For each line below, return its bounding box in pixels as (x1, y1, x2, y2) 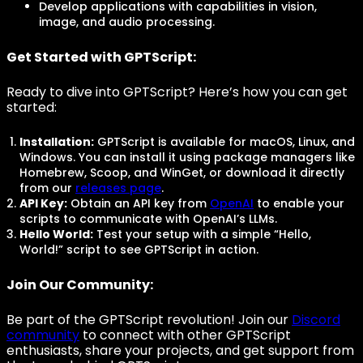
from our (19, 180, 75, 196)
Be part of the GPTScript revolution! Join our (6, 310, 292, 329)
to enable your (254, 195, 344, 211)
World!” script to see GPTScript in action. (19, 241, 258, 258)
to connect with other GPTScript (79, 326, 291, 344)
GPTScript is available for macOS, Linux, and (94, 134, 355, 150)
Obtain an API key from (67, 195, 210, 211)
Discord (292, 310, 340, 329)
